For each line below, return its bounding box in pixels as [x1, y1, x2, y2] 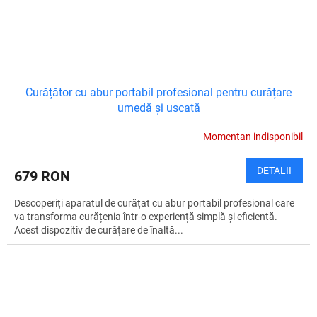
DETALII [257, 164, 292, 176]
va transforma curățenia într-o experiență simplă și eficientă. [14, 210, 277, 222]
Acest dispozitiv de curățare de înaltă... [14, 224, 183, 236]
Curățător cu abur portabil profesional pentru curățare [25, 85, 292, 99]
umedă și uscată [117, 100, 200, 115]
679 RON [14, 167, 70, 185]
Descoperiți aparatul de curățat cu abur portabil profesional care [14, 197, 294, 209]
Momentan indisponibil [203, 131, 303, 143]
